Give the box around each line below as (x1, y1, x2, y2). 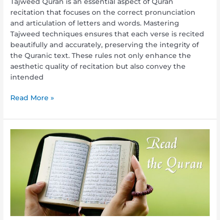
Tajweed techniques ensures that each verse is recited (10, 29, 205, 38)
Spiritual (10, 195, 40, 203)
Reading (10, 130, 40, 138)
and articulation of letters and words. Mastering (10, 19, 180, 27)
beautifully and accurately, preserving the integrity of (10, 40, 199, 49)
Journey (10, 173, 39, 182)
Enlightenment (10, 206, 65, 214)
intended (10, 73, 44, 81)
